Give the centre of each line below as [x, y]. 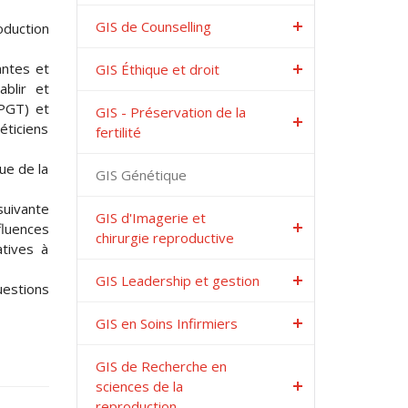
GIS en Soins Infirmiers [166, 323]
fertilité [118, 132]
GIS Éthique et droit [157, 69]
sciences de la [139, 386]
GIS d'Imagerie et [150, 218]
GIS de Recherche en [161, 366]
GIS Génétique [141, 175]
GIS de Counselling [153, 26]
